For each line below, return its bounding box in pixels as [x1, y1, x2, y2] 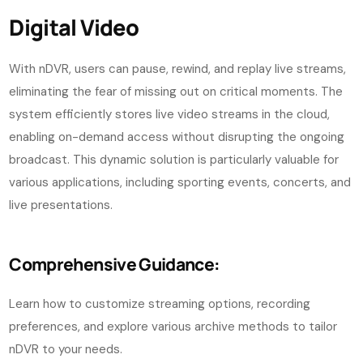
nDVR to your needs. [9, 341, 123, 358]
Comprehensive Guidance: [9, 253, 220, 276]
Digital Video [9, 12, 139, 43]
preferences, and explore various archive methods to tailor [9, 318, 338, 335]
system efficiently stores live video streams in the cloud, [9, 106, 331, 123]
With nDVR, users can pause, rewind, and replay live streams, [9, 61, 347, 78]
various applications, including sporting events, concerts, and [9, 174, 352, 191]
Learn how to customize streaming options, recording [9, 296, 311, 313]
